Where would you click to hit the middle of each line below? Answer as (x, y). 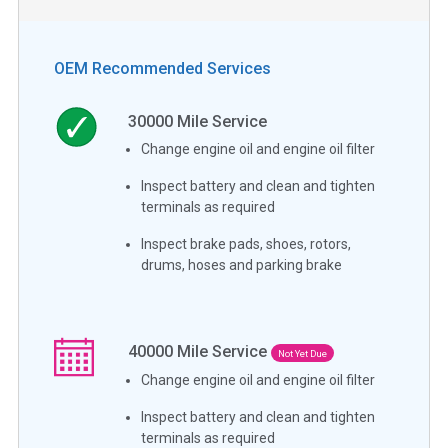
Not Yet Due (303, 353)
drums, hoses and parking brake (242, 264)
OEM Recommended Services (162, 68)
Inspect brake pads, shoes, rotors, (246, 243)
